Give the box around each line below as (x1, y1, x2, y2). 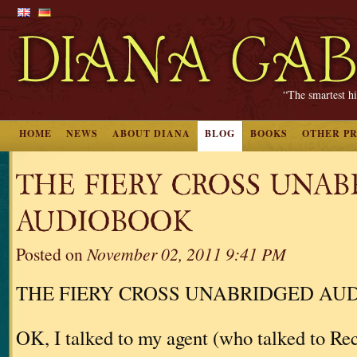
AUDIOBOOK (16, 204, 193, 240)
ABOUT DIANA (112, 127, 190, 140)
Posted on (16, 242, 87, 265)
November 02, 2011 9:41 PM (87, 242, 286, 265)
